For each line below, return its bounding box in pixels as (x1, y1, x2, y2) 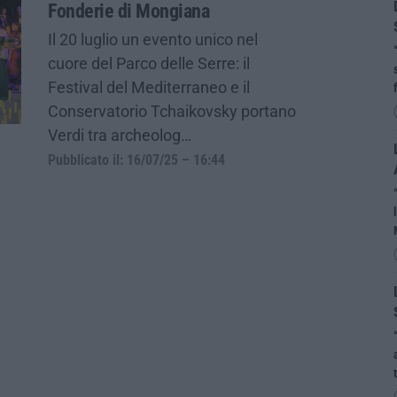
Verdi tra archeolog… (48, 125, 191, 144)
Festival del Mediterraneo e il (48, 77, 250, 97)
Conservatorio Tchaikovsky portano (48, 101, 296, 121)
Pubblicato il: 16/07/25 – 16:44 (48, 152, 225, 168)
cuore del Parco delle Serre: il (48, 53, 250, 73)
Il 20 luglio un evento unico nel (48, 29, 258, 49)
